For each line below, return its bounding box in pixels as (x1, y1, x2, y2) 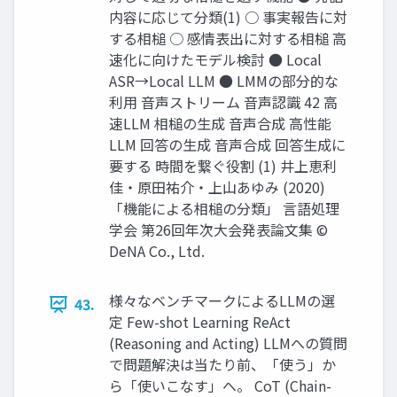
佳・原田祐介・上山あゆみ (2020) (109, 176, 325, 198)
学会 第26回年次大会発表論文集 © (109, 219, 328, 241)
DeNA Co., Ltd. (109, 240, 205, 262)
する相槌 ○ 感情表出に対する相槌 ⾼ (109, 27, 346, 50)
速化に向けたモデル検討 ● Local (109, 49, 322, 71)
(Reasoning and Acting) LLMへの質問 (109, 332, 347, 354)
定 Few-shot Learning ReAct (109, 311, 291, 333)
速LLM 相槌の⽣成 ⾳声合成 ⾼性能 (109, 113, 331, 135)
